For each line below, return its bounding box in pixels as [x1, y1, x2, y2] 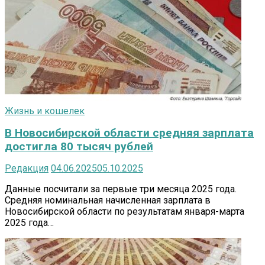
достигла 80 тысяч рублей [5, 139, 153, 153]
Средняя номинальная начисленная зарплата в [5, 194, 211, 206]
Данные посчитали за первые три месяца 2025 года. [5, 183, 237, 195]
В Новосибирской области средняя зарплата [5, 125, 254, 140]
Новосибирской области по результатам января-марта [5, 205, 244, 217]
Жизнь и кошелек [5, 105, 85, 117]
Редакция [5, 162, 49, 174]
